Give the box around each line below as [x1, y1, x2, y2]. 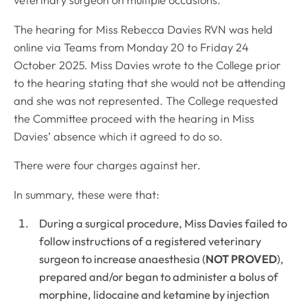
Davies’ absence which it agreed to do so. [14, 129, 223, 143]
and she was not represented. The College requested [14, 93, 278, 108]
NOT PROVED [206, 252, 278, 267]
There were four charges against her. [14, 158, 201, 173]
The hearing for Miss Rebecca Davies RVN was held [14, 22, 273, 36]
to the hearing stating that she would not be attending [14, 75, 286, 90]
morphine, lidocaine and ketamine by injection [39, 288, 270, 302]
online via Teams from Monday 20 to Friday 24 [14, 40, 249, 54]
